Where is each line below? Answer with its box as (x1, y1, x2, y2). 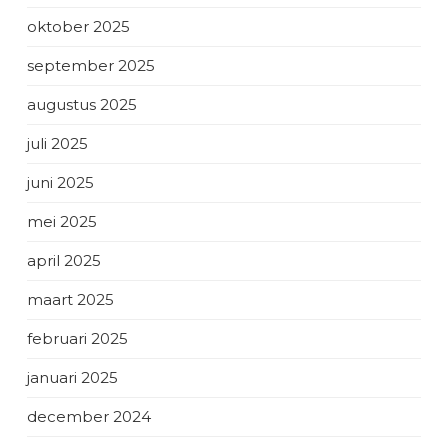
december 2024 (27, 406, 151, 426)
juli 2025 (27, 133, 88, 153)
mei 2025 (27, 211, 97, 231)
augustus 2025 (27, 94, 137, 114)
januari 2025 (27, 367, 118, 387)
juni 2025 (27, 172, 94, 192)
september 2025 (27, 55, 155, 75)
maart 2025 (27, 289, 114, 309)
